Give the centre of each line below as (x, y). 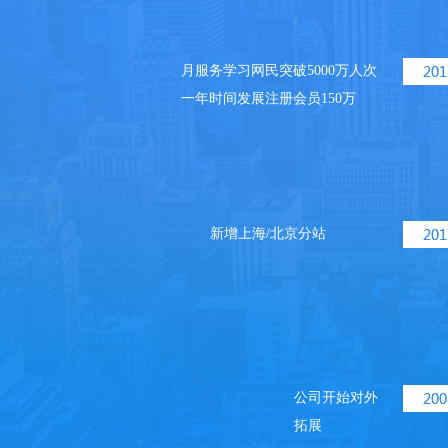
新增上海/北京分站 (268, 233)
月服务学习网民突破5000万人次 (279, 70)
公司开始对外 (336, 397)
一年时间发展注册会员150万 (268, 98)
